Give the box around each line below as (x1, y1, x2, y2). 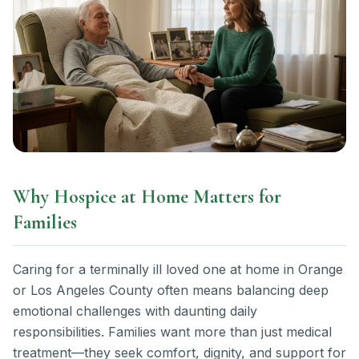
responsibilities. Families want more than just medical (13, 323, 332, 340)
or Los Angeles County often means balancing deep (13, 281, 329, 298)
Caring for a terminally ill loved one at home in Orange (13, 260, 343, 277)
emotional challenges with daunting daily (13, 302, 257, 319)
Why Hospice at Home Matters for (13, 184, 281, 208)
